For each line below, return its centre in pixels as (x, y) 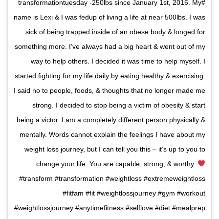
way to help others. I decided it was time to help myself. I (118, 61)
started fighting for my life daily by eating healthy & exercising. (110, 76)
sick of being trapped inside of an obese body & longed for (115, 32)
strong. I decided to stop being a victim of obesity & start (119, 105)
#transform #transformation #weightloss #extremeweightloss (112, 178)
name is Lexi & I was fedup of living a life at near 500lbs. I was (109, 17)
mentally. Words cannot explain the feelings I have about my (112, 134)
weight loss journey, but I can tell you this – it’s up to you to (115, 149)
